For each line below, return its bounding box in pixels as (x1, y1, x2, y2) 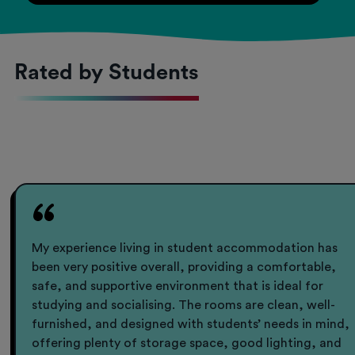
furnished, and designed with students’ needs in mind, (32, 318, 350, 331)
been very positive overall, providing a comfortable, (32, 261, 337, 274)
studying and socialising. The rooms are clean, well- (32, 299, 336, 312)
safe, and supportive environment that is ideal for (32, 280, 324, 293)
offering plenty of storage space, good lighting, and (32, 337, 342, 350)
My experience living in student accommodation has (32, 242, 338, 255)
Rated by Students (14, 62, 200, 84)
